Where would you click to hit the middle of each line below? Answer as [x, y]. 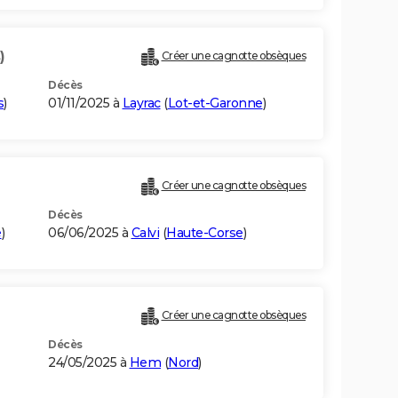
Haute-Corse [205, 233]
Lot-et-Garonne [215, 103]
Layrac [141, 103]
